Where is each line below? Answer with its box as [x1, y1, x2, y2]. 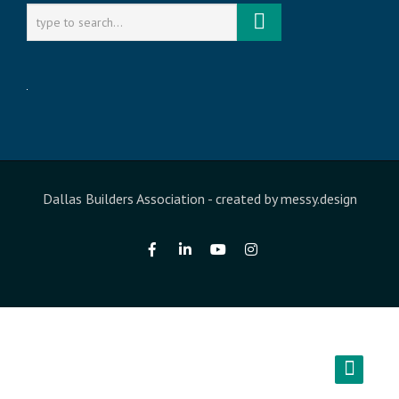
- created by [207, 190, 281, 208]
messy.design [280, 190, 357, 208]
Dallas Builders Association [42, 190, 208, 208]
